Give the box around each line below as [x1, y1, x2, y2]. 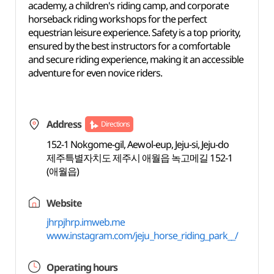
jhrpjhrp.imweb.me [46, 215, 125, 229]
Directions [100, 119, 130, 129]
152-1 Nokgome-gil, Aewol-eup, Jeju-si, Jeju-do [46, 138, 229, 151]
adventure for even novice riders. [28, 66, 162, 80]
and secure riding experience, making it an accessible [28, 53, 243, 66]
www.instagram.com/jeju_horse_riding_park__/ [46, 229, 239, 242]
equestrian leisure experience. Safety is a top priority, [28, 26, 240, 39]
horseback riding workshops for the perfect [28, 12, 207, 26]
